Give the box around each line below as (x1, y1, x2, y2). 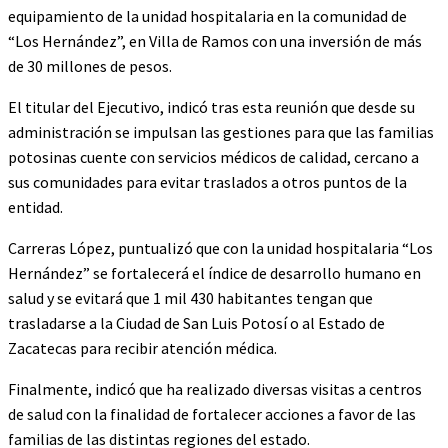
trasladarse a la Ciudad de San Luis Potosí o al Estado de (8, 313, 385, 334)
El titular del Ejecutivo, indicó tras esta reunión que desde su (8, 97, 415, 118)
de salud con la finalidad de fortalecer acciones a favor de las (8, 404, 416, 425)
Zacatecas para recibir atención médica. (8, 338, 277, 359)
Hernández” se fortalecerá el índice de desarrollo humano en (8, 263, 421, 284)
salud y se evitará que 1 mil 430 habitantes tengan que (8, 288, 373, 309)
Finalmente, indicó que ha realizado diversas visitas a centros (8, 379, 422, 400)
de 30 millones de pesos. (8, 56, 172, 77)
